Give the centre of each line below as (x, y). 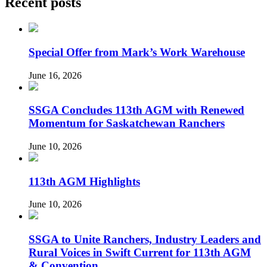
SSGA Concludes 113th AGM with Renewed (136, 110)
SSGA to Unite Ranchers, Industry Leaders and (145, 240)
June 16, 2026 (55, 75)
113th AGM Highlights (84, 181)
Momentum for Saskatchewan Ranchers (127, 123)
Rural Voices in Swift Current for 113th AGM (140, 253)
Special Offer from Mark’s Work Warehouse (137, 52)
